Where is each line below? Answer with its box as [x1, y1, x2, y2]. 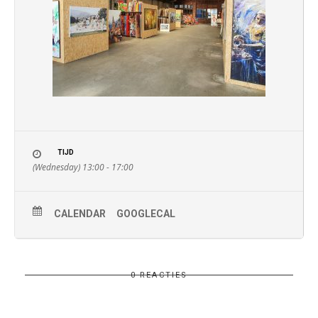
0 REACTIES [130, 270, 188, 280]
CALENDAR [54, 208, 106, 219]
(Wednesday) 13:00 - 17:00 [33, 161, 133, 173]
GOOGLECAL [116, 208, 175, 219]
